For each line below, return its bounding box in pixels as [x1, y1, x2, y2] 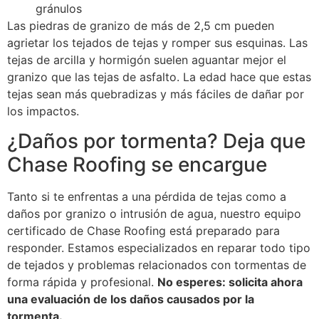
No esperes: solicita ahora [157, 275, 303, 290]
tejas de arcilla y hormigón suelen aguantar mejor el [7, 52, 286, 67]
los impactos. [7, 103, 79, 118]
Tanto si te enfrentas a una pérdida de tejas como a [7, 189, 286, 204]
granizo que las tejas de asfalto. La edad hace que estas [7, 69, 311, 84]
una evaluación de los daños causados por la [7, 292, 254, 307]
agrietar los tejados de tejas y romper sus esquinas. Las [7, 35, 308, 50]
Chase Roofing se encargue [7, 152, 267, 177]
